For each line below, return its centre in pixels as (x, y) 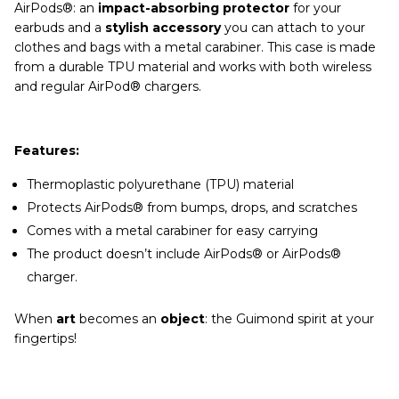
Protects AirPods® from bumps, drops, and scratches (191, 208)
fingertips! (45, 339)
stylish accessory (163, 28)
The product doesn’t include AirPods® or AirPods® (183, 254)
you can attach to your (293, 28)
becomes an (119, 319)
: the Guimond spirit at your (289, 319)
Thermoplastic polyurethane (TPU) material (160, 185)
